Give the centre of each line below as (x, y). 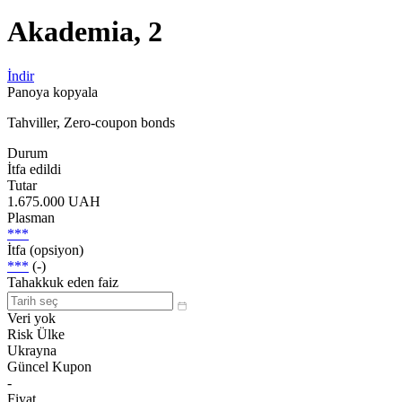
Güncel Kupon (49, 366)
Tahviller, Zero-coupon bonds (91, 122)
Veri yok (31, 318)
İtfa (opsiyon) (45, 249)
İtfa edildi (34, 169)
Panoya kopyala (52, 92)
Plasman (31, 217)
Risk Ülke (36, 334)
